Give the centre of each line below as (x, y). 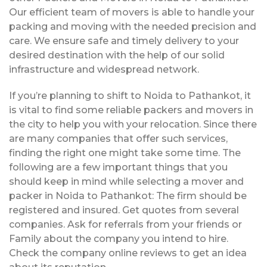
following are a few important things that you (118, 167)
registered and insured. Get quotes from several (124, 210)
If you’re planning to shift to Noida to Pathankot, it (130, 95)
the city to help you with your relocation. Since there (133, 124)
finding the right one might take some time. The (125, 153)
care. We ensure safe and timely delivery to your (124, 41)
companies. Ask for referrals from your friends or (125, 224)
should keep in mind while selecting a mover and (126, 181)
